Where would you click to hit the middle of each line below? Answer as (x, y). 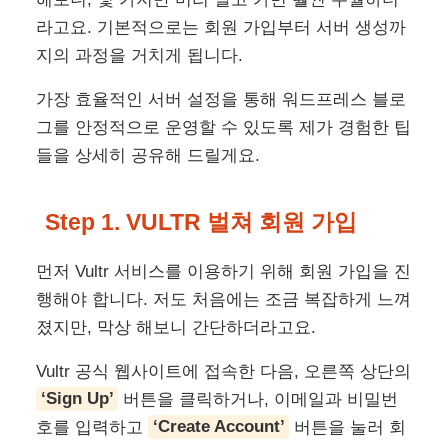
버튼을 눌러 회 (347, 427)
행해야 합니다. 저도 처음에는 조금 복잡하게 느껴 (224, 299)
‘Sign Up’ (77, 399)
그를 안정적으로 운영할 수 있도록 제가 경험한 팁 (224, 127)
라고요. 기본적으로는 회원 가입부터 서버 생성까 (221, 27)
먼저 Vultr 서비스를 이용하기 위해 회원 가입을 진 (224, 271)
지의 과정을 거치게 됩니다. (140, 55)
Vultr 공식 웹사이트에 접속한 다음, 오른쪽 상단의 (224, 371)
